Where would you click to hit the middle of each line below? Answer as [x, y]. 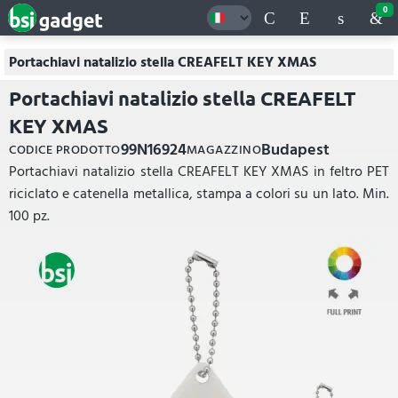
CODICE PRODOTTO [65, 150]
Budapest [295, 150]
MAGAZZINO [223, 150]
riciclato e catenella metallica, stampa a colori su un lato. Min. [199, 194]
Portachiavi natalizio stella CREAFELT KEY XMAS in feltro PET [199, 171]
